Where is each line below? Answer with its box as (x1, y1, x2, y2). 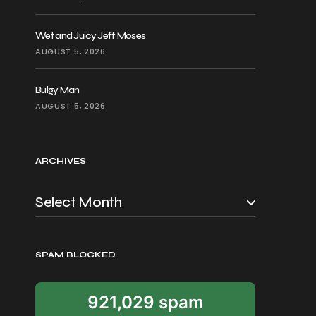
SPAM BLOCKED (35, 250, 116, 260)
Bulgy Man (35, 84, 80, 96)
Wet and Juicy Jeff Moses (35, 30, 146, 42)
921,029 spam (87, 292, 204, 312)
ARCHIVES (35, 156, 87, 166)
